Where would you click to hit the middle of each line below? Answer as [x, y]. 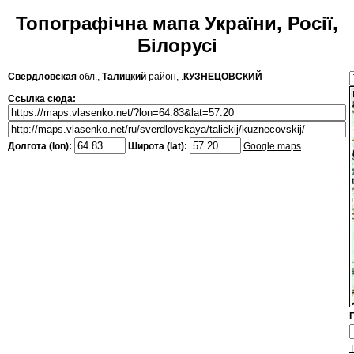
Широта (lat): [158, 147]
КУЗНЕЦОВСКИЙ [223, 77]
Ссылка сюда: [42, 99]
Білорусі [177, 46]
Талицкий [124, 77]
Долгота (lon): [41, 147]
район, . [165, 77]
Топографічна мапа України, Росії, [177, 24]
